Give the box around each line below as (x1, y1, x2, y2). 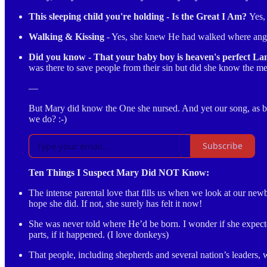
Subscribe (203, 140, 243, 152)
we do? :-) (29, 113, 67, 124)
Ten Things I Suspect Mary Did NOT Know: (29, 167, 209, 178)
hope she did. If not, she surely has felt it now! (29, 198, 202, 209)
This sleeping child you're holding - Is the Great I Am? (29, 11, 249, 21)
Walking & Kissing (29, 31, 104, 42)
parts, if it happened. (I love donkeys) (29, 229, 169, 240)
